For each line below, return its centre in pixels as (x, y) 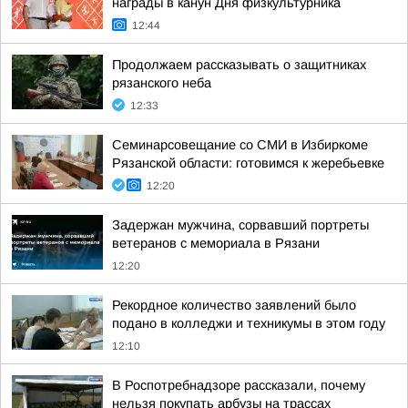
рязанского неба (162, 83)
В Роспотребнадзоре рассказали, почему (239, 385)
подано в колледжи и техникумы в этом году (249, 323)
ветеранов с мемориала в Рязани (216, 243)
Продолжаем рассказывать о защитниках (239, 65)
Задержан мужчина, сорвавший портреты (240, 225)
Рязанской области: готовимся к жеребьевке (248, 163)
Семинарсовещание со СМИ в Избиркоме (240, 145)
